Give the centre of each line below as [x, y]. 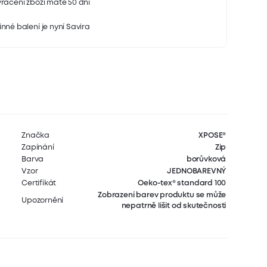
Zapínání [38, 147]
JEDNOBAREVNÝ [197, 171]
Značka [36, 135]
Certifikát [39, 183]
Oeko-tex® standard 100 [182, 183]
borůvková [206, 159]
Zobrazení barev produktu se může [162, 195]
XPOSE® [212, 135]
